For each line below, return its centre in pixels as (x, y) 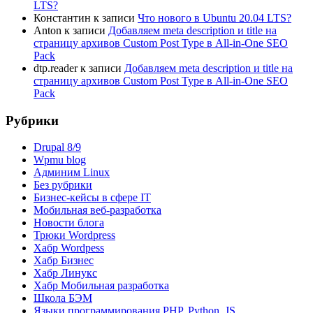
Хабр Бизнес (64, 261)
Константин (62, 18)
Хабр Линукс (65, 273)
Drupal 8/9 (57, 147)
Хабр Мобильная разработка (101, 286)
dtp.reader (56, 68)
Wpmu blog (60, 160)
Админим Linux (72, 173)
